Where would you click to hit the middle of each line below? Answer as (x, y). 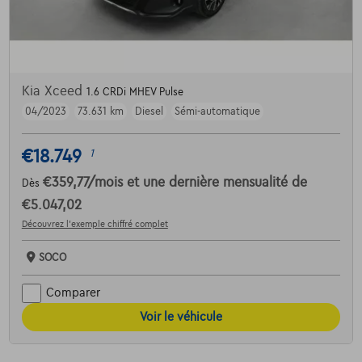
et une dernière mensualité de (217, 182)
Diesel (149, 111)
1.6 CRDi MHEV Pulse (135, 92)
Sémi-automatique (217, 111)
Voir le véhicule (181, 316)
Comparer (73, 293)
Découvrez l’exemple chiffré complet (95, 223)
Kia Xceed (54, 91)
